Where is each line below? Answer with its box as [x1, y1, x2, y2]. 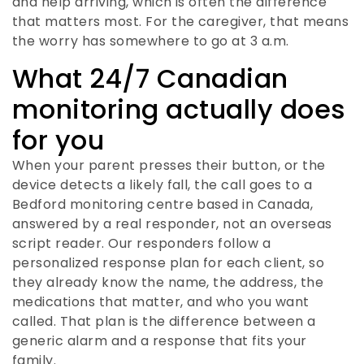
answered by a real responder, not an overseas [12, 214, 332, 233]
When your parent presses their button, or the [12, 155, 326, 175]
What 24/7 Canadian [12, 59, 288, 97]
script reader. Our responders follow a [12, 233, 271, 253]
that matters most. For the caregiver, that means [12, 12, 349, 32]
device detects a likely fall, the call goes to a [12, 175, 313, 194]
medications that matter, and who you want [12, 292, 310, 311]
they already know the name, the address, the [12, 272, 324, 292]
